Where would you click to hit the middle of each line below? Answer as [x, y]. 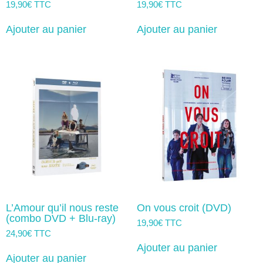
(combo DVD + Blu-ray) [61, 218]
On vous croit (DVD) [184, 208]
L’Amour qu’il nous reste [62, 208]
